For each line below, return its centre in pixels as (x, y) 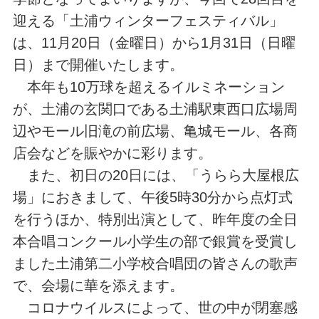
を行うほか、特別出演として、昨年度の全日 (155, 220)
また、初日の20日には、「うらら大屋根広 (156, 176)
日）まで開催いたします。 (98, 65)
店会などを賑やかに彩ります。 (112, 153)
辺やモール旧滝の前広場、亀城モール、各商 (155, 131)
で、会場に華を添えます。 (98, 286)
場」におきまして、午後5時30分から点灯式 (152, 198)
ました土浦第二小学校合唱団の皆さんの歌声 (155, 264)
